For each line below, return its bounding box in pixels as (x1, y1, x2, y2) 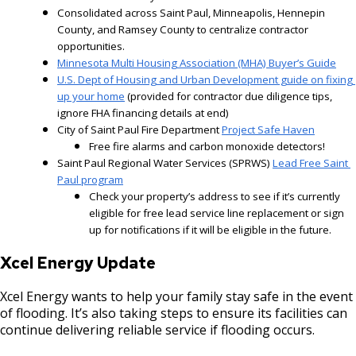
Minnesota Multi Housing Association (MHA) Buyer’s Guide (57, 55, 336, 70)
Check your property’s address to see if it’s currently (89, 188, 340, 203)
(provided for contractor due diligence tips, (125, 88, 332, 103)
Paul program (57, 172, 123, 187)
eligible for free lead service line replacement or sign (89, 205, 344, 220)
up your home (57, 88, 125, 103)
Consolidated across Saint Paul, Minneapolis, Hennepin (57, 5, 325, 20)
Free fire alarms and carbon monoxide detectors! (89, 138, 327, 153)
